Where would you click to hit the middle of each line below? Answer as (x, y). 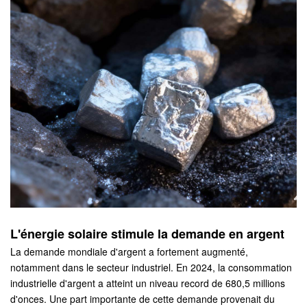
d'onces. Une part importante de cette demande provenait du (143, 298)
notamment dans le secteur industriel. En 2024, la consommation (151, 267)
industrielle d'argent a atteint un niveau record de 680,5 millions (148, 283)
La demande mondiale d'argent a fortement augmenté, (129, 251)
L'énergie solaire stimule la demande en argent (147, 233)
